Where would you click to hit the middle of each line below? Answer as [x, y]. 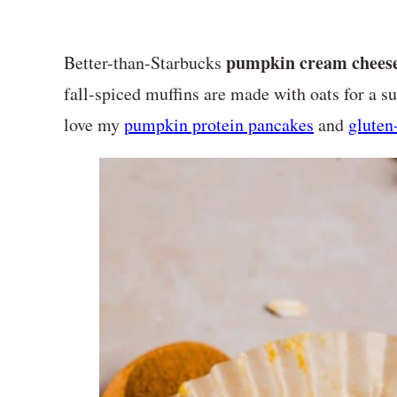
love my [94, 125]
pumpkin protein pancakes [219, 125]
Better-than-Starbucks [145, 62]
